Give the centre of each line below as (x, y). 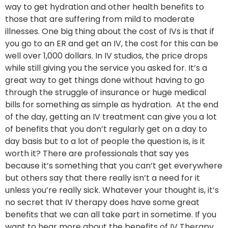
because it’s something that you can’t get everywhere (114, 166)
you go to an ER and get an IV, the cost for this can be (112, 44)
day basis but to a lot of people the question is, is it (105, 141)
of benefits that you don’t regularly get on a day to (106, 129)
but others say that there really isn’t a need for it (103, 178)
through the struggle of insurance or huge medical (106, 93)
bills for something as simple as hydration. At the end (112, 105)
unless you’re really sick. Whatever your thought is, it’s (112, 190)
